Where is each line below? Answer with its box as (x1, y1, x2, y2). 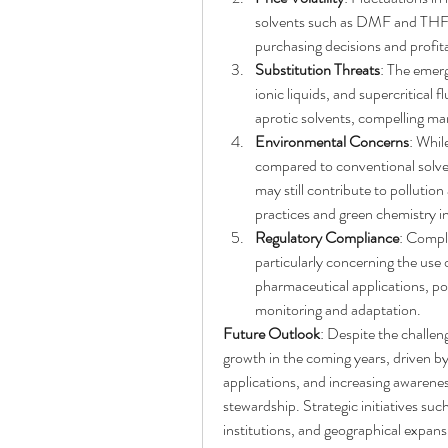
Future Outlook (223, 322, 320, 346)
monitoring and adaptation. (255, 298, 421, 322)
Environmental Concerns (255, 130, 409, 154)
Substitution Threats (255, 58, 380, 82)
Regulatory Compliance (255, 226, 399, 250)
